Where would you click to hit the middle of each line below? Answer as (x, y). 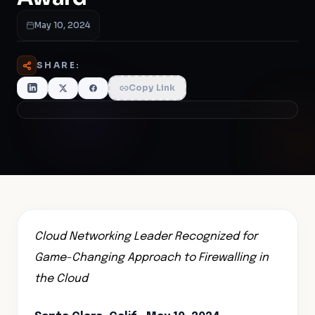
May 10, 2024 (63, 25)
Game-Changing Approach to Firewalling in (152, 258)
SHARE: (59, 65)
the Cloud (61, 279)
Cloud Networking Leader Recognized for (146, 237)
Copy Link (152, 88)
